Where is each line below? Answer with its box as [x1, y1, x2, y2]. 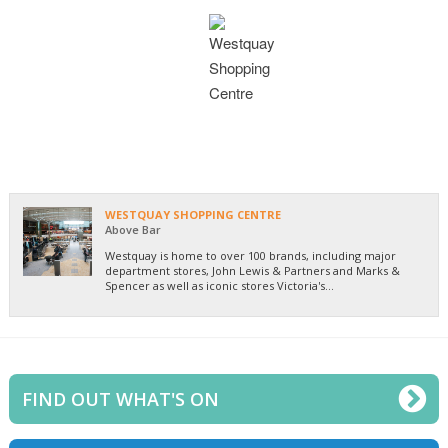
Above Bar [105, 221, 161, 237]
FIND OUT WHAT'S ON [22, 386, 219, 411]
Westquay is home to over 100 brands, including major [105, 247, 396, 263]
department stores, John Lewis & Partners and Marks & [105, 262, 400, 278]
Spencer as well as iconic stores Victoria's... [105, 277, 334, 293]
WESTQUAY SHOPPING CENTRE [105, 206, 281, 222]
